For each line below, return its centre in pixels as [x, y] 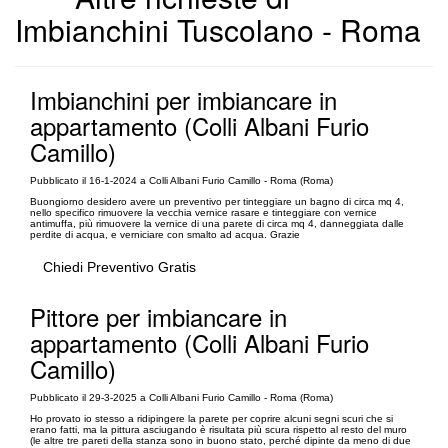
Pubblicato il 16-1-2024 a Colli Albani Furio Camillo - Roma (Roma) [181, 180]
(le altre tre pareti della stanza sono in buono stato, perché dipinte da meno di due [220, 440]
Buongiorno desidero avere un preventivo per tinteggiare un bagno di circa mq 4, [217, 201]
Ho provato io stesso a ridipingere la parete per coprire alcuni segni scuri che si [211, 418]
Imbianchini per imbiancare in [183, 99]
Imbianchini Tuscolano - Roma [218, 29]
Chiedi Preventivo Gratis [119, 266]
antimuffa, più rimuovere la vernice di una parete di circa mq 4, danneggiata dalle [217, 223]
